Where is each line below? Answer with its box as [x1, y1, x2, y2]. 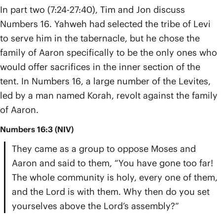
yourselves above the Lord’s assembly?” [12, 200, 179, 212]
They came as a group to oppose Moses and [12, 143, 196, 154]
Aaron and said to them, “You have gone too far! [12, 157, 213, 169]
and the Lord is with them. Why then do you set [12, 186, 210, 197]
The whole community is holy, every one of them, [12, 172, 218, 183]
